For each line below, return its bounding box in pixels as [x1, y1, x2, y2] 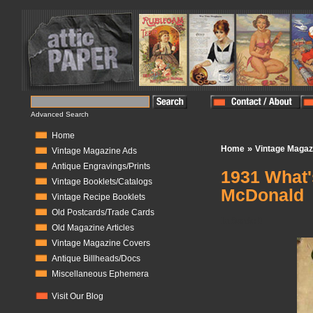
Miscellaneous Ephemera [52, 269, 149, 279]
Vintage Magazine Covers [52, 238, 150, 248]
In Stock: [221, 215, 256, 226]
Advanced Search [31, 110, 89, 118]
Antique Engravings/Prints [52, 161, 150, 171]
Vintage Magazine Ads [52, 146, 137, 156]
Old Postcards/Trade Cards [52, 208, 154, 217]
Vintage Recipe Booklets [52, 192, 145, 202]
